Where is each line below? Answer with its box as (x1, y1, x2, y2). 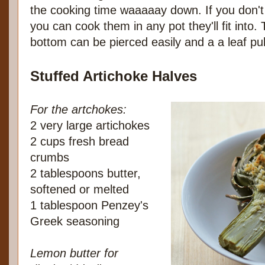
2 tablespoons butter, (30, 167, 141, 180)
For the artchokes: (30, 103, 127, 117)
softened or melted (30, 183, 129, 196)
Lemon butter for (30, 247, 118, 260)
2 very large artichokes (30, 119, 150, 132)
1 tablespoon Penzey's (30, 199, 148, 212)
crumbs (30, 151, 69, 164)
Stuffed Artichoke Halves (30, 68, 197, 85)
